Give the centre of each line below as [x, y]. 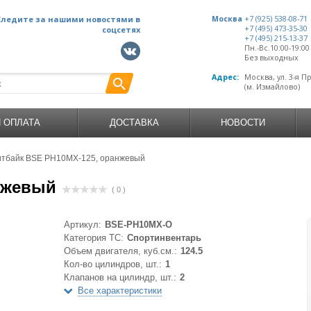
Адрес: [225, 77]
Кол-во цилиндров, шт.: [113, 264]
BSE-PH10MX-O [138, 225]
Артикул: [83, 225]
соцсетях [121, 30]
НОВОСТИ [243, 123]
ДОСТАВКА [134, 123]
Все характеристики [120, 291]
